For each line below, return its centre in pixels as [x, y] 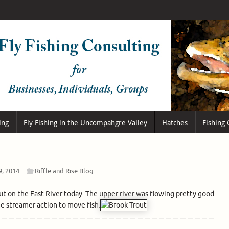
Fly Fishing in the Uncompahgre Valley [85, 123]
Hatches [175, 123]
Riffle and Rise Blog [64, 171]
